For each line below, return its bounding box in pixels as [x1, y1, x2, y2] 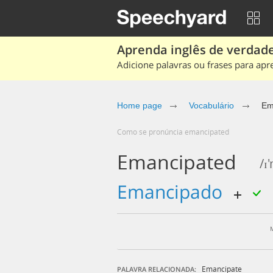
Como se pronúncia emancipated [122, 127, 229, 136]
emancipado [127, 179, 227, 204]
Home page [117, 101, 162, 110]
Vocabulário [189, 101, 234, 110]
